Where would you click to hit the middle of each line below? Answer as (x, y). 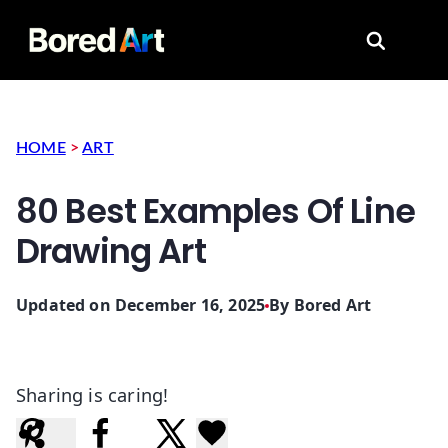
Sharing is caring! (92, 395)
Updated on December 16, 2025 (141, 305)
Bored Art (332, 305)
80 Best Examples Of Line (215, 212)
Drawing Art (111, 252)
